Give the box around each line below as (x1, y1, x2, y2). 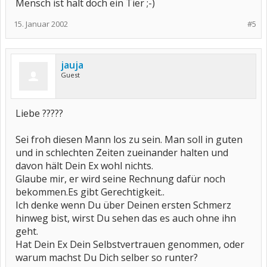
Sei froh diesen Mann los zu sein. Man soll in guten (15, 133, 243, 146)
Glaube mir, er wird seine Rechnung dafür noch (15, 172, 225, 185)
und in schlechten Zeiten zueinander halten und (15, 146, 228, 159)
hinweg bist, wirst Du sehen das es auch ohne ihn (15, 212, 236, 225)
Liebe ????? (15, 107, 63, 120)
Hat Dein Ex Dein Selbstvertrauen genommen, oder (15, 238, 244, 251)
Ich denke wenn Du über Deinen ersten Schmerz (15, 198, 231, 212)
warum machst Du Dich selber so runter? (15, 251, 198, 264)
